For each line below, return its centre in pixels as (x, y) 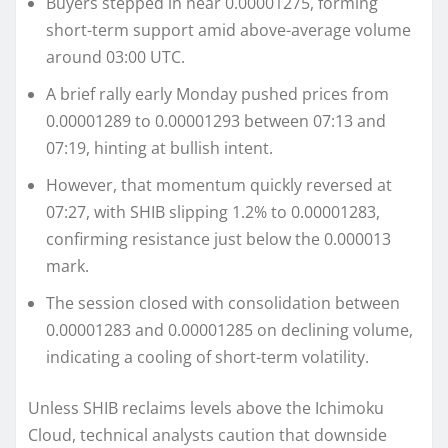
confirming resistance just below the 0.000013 (218, 239)
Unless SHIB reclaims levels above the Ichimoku (206, 408)
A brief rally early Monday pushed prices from (217, 94)
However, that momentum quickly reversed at (219, 185)
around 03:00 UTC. (115, 57)
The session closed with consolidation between (223, 303)
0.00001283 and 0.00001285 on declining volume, (229, 330)
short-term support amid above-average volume (228, 30)
